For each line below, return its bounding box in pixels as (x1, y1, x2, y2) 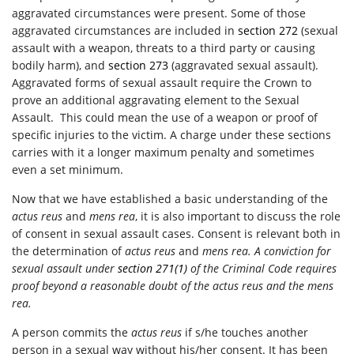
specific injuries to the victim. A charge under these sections (12, 127, 331, 142)
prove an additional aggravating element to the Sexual (12, 92, 299, 107)
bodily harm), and (12, 58, 108, 73)
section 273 (108, 58, 168, 73)
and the (266, 278, 307, 293)
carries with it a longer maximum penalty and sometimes (12, 145, 314, 160)
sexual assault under (12, 261, 118, 276)
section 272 (238, 23, 298, 38)
